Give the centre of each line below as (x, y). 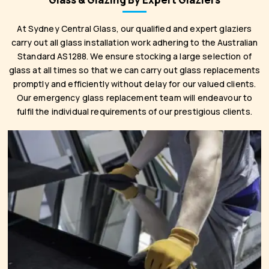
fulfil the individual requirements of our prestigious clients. (134, 111)
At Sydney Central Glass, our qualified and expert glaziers (134, 29)
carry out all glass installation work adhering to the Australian (134, 42)
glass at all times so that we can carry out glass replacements (134, 70)
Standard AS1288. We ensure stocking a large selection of (134, 56)
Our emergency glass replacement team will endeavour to (134, 98)
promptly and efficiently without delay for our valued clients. (134, 84)
